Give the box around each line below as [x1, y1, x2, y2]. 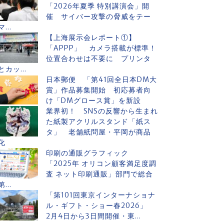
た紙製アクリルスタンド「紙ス [46, 117, 151, 126]
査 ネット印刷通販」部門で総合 [46, 169, 153, 178]
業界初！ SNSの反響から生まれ [46, 106, 158, 115]
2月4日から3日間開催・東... [46, 211, 141, 220]
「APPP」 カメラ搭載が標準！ [46, 43, 156, 52]
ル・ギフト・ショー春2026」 [46, 201, 155, 210]
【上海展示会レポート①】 [46, 33, 136, 42]
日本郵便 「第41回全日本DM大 [46, 75, 157, 84]
